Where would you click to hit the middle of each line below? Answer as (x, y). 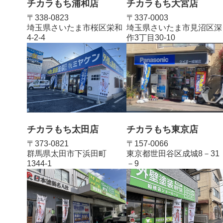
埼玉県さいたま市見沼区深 (174, 27)
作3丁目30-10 (151, 37)
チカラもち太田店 (63, 129)
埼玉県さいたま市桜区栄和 (75, 27)
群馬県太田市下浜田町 (67, 153)
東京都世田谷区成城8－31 (173, 153)
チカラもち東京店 (162, 129)
